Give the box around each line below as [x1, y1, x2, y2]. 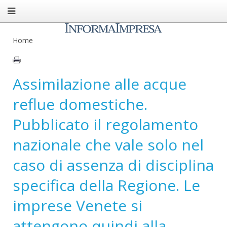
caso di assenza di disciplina [13, 155, 214, 175]
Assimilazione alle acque [13, 73, 186, 94]
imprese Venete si [13, 195, 142, 216]
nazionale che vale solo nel [13, 134, 204, 155]
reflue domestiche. [13, 94, 147, 115]
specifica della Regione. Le [13, 175, 200, 196]
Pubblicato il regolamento [13, 114, 198, 135]
